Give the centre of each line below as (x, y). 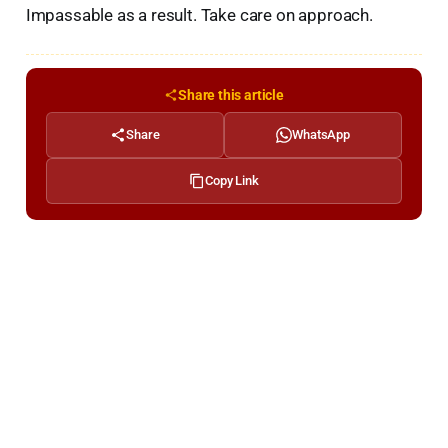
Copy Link (232, 180)
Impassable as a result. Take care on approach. (199, 15)
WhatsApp (321, 134)
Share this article (231, 94)
